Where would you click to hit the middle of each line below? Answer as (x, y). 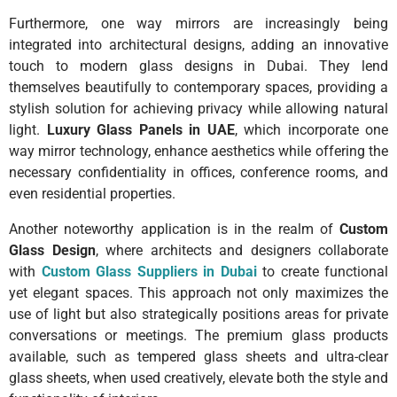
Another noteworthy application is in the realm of (174, 229)
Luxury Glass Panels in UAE (140, 129)
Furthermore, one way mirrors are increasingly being (198, 23)
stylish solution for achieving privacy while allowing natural (198, 108)
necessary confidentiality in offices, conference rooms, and (198, 172)
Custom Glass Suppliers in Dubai (149, 271)
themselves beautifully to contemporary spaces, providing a (198, 87)
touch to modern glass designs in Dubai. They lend (198, 66)
